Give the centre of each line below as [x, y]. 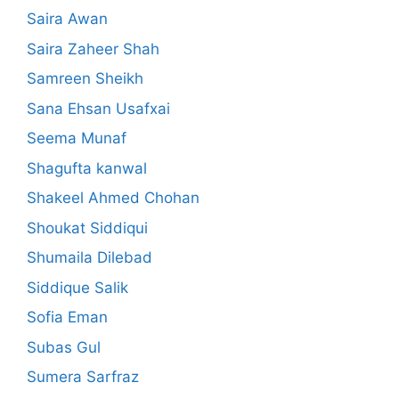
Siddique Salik [77, 287]
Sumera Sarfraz [83, 377]
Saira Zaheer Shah [93, 49]
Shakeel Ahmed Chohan [113, 198]
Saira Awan [67, 19]
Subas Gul [64, 347]
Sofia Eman [67, 318]
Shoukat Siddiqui [87, 228]
